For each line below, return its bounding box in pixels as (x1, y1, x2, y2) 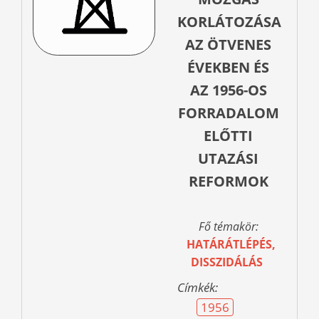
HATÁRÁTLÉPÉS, (187, 236, 276, 253)
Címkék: (177, 279, 218, 296)
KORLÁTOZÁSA (177, 12, 281, 32)
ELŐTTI (204, 126, 253, 146)
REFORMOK (188, 172, 268, 192)
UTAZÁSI (198, 149, 258, 169)
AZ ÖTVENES (185, 35, 271, 55)
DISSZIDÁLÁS (190, 254, 263, 271)
